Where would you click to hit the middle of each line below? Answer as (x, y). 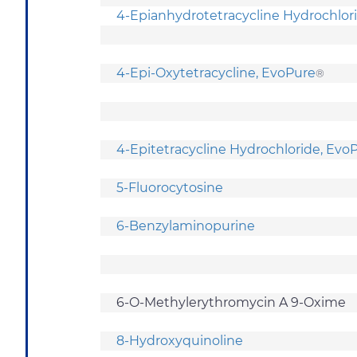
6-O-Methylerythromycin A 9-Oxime (233, 302)
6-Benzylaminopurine (187, 226)
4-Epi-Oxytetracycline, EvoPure (216, 73)
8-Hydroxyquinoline (181, 340)
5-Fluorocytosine (171, 187)
